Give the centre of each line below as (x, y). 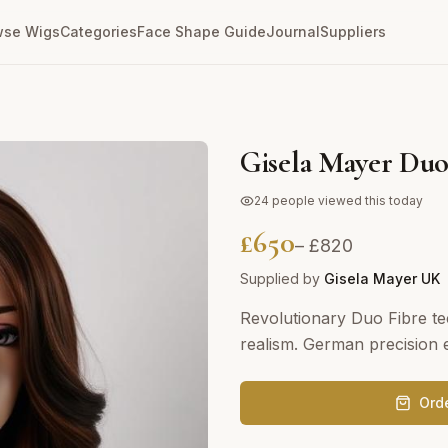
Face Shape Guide (202, 31)
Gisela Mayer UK (382, 278)
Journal (293, 31)
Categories (99, 31)
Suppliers (353, 31)
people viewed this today (346, 200)
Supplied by (282, 278)
